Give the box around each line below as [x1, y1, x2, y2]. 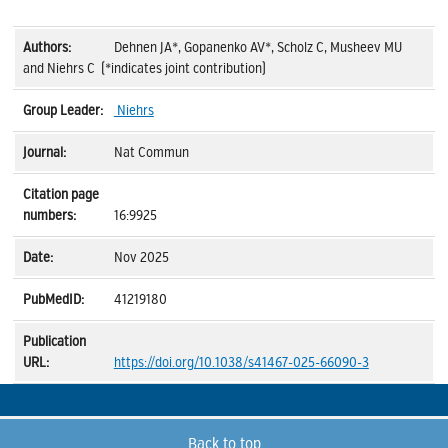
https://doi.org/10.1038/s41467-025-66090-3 [113, 354, 369, 371]
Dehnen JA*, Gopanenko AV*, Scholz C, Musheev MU [113, 39, 402, 56]
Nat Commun [113, 144, 189, 161]
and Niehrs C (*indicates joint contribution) [22, 60, 269, 77]
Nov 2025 [113, 249, 169, 266]
